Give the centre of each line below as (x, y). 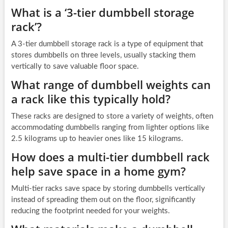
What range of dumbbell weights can (111, 85)
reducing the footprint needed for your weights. (90, 211)
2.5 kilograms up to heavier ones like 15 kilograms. (97, 139)
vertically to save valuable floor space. (75, 67)
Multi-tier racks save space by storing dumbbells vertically (108, 189)
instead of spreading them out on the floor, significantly (103, 200)
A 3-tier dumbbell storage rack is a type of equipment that (107, 44)
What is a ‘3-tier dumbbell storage (103, 12)
